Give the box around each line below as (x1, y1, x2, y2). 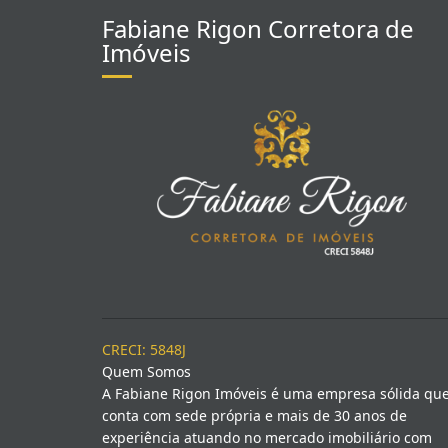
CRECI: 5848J (102, 340, 186, 359)
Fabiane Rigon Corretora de (102, 12, 414, 45)
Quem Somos (102, 362, 191, 381)
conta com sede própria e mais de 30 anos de (102, 406, 407, 425)
